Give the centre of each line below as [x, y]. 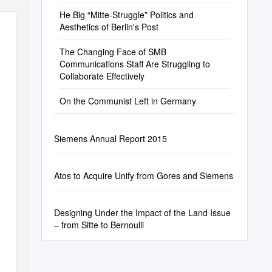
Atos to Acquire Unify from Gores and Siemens [143, 175]
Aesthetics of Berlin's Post [109, 27]
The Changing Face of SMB [113, 52]
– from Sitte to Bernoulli [99, 225]
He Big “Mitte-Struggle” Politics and [126, 15]
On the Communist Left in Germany [127, 101]
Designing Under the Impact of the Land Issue [142, 212]
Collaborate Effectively [102, 76]
